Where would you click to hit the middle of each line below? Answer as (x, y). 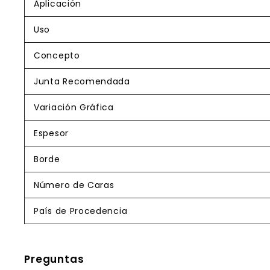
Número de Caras (74, 185)
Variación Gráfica (74, 107)
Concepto (57, 55)
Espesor (51, 133)
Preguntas (54, 259)
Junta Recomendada (82, 81)
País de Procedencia (81, 211)
